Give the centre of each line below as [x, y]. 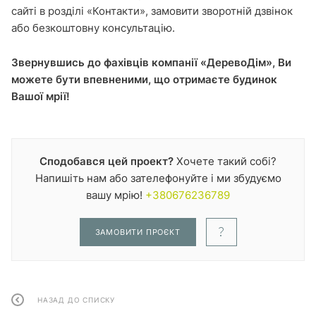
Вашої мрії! [41, 96]
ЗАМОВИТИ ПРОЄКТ [138, 232]
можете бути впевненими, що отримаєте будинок [144, 79]
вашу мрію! [116, 195]
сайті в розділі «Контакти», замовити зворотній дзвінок [152, 11]
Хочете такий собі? [225, 161]
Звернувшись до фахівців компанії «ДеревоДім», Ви [151, 62]
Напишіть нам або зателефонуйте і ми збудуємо [158, 178]
